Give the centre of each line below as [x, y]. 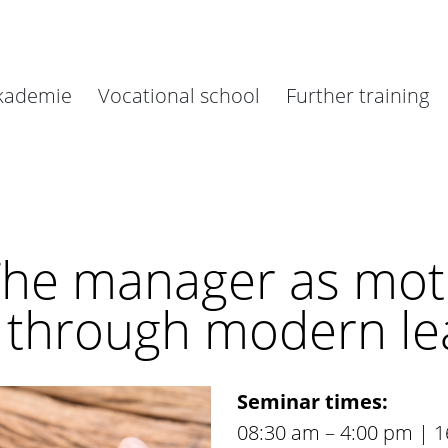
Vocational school [179, 95]
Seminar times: [313, 402]
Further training [358, 95]
